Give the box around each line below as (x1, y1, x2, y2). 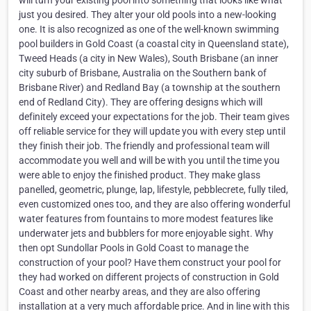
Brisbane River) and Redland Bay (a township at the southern (19, 82, 280, 93)
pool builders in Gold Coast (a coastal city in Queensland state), (19, 38, 289, 49)
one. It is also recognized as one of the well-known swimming (19, 24, 279, 35)
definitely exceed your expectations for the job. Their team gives (19, 111, 289, 122)
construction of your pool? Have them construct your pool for (19, 257, 281, 268)
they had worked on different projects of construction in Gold (19, 271, 279, 283)
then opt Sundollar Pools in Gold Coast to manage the (19, 242, 249, 253)
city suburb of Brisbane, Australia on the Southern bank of (19, 67, 267, 78)
